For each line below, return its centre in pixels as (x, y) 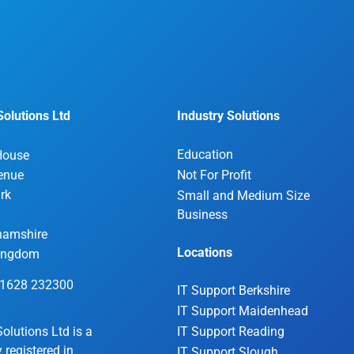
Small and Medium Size (243, 196)
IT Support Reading (231, 331)
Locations (205, 252)
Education (205, 154)
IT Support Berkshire (233, 290)
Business (202, 215)
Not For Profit (214, 175)
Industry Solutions (228, 116)
